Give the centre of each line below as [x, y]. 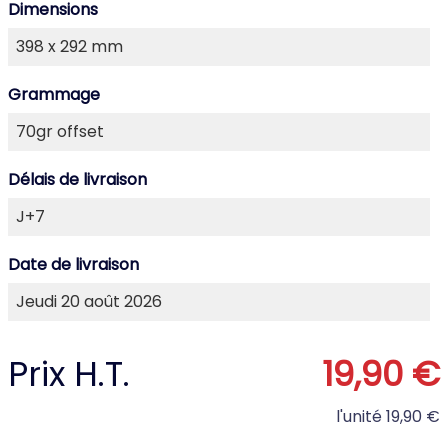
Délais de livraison [77, 179]
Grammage [54, 94]
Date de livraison [73, 264]
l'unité [359, 416]
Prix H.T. [69, 374]
